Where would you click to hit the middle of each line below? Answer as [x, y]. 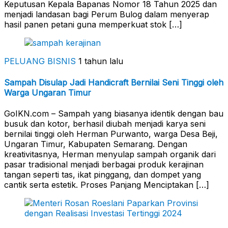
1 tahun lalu [101, 61]
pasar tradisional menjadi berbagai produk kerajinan [104, 164]
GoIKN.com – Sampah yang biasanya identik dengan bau [114, 113]
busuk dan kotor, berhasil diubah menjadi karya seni [105, 123]
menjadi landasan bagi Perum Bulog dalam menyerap [107, 15]
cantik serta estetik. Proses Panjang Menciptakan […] [107, 184]
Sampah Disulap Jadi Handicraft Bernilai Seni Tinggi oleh [114, 82]
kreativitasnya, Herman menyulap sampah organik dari [110, 154]
